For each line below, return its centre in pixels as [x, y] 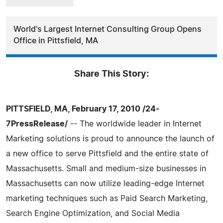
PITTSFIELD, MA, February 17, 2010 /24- [83, 109]
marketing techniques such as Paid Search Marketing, [107, 198]
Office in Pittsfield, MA [56, 41]
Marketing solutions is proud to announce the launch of [110, 139]
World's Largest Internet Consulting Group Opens [108, 29]
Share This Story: [111, 74]
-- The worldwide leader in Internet [135, 124]
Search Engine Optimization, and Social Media [93, 213]
